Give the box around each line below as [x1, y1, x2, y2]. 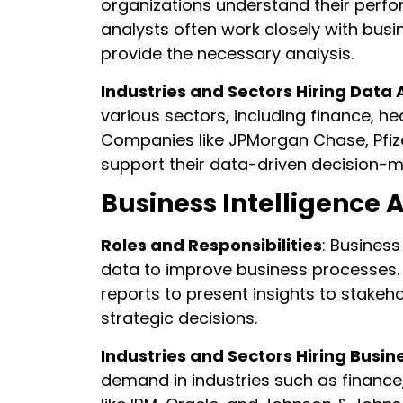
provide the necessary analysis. [101, 42, 354, 66]
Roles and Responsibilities [101, 234, 322, 257]
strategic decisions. [101, 307, 257, 330]
